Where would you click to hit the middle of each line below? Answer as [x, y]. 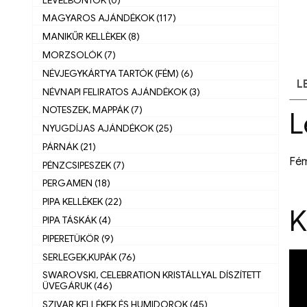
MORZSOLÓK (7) [79, 54]
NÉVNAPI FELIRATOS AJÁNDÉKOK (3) [121, 91]
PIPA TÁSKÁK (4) [77, 220]
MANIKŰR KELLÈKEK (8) [91, 37]
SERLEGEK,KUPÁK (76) [89, 257]
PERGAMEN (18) [76, 183]
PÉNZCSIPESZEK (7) [84, 165]
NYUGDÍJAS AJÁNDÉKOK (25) [108, 128]
